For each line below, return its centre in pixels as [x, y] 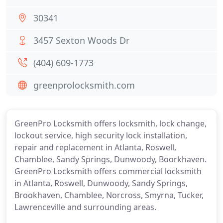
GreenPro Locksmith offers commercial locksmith [108, 171]
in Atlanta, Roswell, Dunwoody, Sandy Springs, [101, 183]
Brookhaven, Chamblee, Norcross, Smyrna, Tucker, [109, 195]
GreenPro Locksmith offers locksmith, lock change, [111, 123]
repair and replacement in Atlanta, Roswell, [95, 147]
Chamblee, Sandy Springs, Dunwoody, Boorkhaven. [111, 159]
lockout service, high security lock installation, [101, 135]
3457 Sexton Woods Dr [81, 40]
